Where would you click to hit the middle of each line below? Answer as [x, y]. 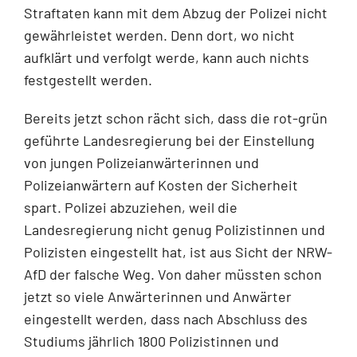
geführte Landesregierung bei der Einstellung [169, 140]
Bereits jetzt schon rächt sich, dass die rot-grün [176, 118]
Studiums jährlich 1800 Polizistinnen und [151, 341]
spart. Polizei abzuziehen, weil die [131, 207]
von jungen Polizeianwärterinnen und [141, 162]
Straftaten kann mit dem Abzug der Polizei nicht [176, 12]
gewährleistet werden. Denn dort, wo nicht [159, 35]
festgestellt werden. [88, 79]
